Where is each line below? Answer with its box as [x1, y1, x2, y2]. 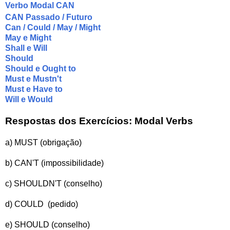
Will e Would [5, 95, 53, 104]
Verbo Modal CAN [5, 1, 76, 10]
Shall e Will [5, 44, 47, 53]
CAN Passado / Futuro [5, 13, 94, 22]
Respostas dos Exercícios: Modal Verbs [5, 116, 193, 127]
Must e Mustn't [5, 74, 62, 84]
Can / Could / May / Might [5, 23, 101, 32]
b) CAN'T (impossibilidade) [5, 159, 104, 168]
